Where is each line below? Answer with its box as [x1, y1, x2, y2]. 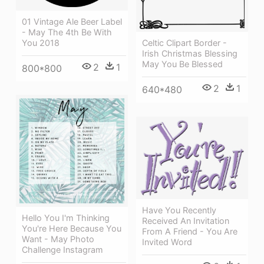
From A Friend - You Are [142, 226, 237, 236]
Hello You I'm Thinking [22, 212, 110, 223]
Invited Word [142, 236, 192, 247]
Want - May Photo [22, 233, 94, 244]
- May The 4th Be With [22, 27, 112, 37]
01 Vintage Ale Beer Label [22, 16, 122, 27]
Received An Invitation [142, 215, 229, 226]
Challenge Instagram [22, 244, 103, 255]
